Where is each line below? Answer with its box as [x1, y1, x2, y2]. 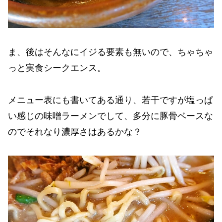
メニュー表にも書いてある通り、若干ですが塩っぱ [8, 95, 213, 105]
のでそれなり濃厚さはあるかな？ [8, 126, 142, 137]
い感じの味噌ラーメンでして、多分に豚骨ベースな [8, 111, 213, 121]
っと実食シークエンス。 [8, 63, 106, 73]
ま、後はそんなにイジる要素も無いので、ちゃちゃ [8, 47, 213, 57]
